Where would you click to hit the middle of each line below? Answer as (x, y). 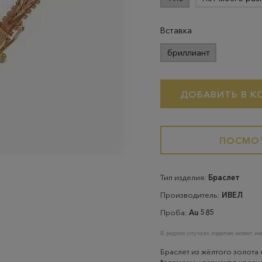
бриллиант (188, 52)
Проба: (175, 212)
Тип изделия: (184, 177)
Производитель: (191, 195)
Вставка (176, 30)
